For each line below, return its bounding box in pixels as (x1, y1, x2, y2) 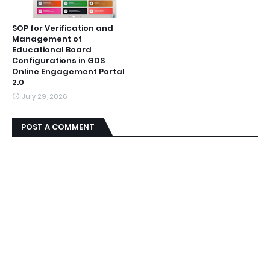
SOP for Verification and (12, 22, 113, 34)
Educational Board (12, 44, 92, 55)
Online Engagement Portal (12, 66, 125, 77)
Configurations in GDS (12, 55, 105, 66)
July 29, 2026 (22, 92, 67, 101)
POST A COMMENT (21, 121, 95, 133)
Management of (12, 33, 82, 45)
